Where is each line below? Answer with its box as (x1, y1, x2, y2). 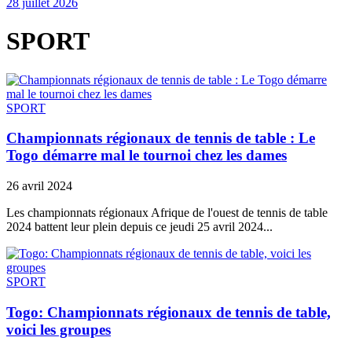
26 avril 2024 (6, 179, 72, 193)
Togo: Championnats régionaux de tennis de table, (6, 303, 331, 321)
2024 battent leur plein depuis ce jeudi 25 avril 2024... (6, 220, 273, 234)
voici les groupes (6, 321, 111, 338)
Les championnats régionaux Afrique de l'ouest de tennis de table (6, 206, 328, 220)
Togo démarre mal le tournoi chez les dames (6, 147, 287, 164)
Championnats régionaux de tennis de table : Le (6, 130, 315, 147)
